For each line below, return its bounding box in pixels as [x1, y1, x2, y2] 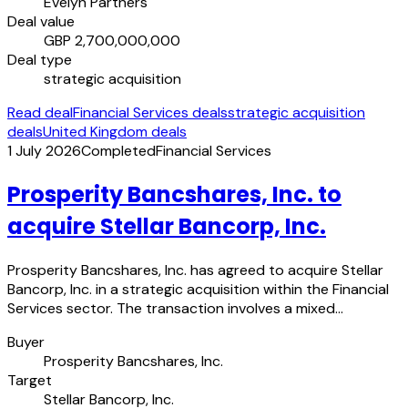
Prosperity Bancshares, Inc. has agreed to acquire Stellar [7, 260, 383, 280]
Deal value [7, 12, 75, 32]
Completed [81, 141, 156, 161]
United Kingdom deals [43, 122, 187, 142]
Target [7, 370, 52, 390]
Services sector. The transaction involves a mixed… [7, 298, 343, 318]
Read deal [7, 103, 73, 123]
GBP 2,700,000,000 [44, 31, 180, 51]
